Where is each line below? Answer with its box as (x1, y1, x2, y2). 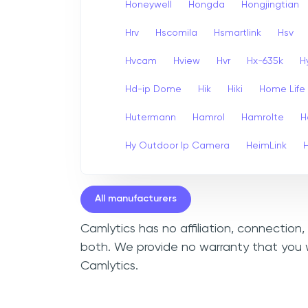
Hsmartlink (214, 27, 261, 38)
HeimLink (246, 140, 287, 151)
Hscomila (155, 27, 197, 38)
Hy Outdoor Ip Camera (125, 140, 230, 151)
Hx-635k (247, 56, 283, 66)
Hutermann (125, 112, 176, 122)
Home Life (259, 84, 305, 94)
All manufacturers (95, 194, 177, 204)
